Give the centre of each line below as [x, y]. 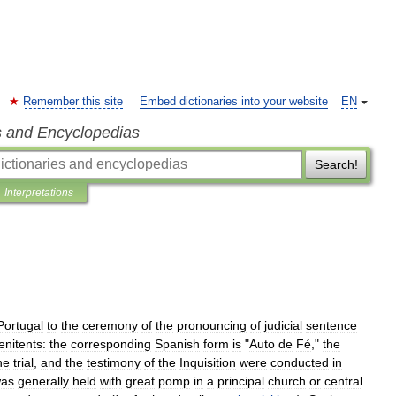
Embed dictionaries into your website [234, 102]
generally [43, 381]
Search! [336, 164]
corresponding [111, 344]
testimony [114, 362]
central [343, 381]
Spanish [177, 344]
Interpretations [39, 193]
